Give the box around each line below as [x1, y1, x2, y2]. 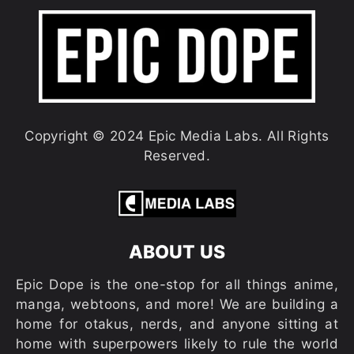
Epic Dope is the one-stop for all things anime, [16, 276, 338, 292]
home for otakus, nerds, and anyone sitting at [16, 315, 338, 332]
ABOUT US [129, 240, 225, 263]
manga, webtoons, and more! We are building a [16, 296, 338, 312]
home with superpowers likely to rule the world [16, 335, 338, 352]
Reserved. [143, 148, 211, 164]
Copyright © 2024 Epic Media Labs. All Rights [24, 128, 330, 145]
